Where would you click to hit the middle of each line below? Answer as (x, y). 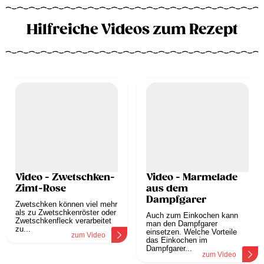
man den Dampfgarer (182, 224)
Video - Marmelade (192, 178)
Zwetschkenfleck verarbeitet (63, 221)
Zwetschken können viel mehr (66, 204)
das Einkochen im (177, 240)
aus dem (167, 189)
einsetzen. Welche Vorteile (192, 232)
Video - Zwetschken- (65, 178)
